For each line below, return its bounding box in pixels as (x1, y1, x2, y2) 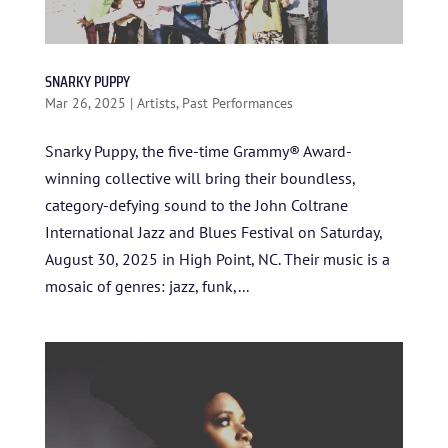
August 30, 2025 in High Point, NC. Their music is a (44, 248, 390, 269)
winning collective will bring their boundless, (44, 167, 355, 188)
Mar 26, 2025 (44, 93, 126, 112)
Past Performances (181, 93, 293, 112)
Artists (136, 93, 176, 112)
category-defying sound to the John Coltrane (44, 194, 348, 215)
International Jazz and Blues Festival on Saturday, (44, 221, 382, 242)
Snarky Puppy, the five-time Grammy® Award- (44, 140, 352, 161)
